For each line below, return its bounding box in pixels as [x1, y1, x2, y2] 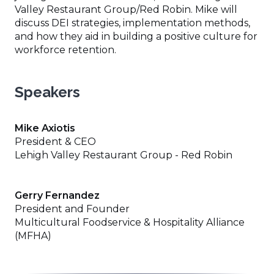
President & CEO [15, 135, 96, 147]
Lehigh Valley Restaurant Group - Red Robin [15, 149, 232, 161]
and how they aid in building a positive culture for [15, 30, 257, 42]
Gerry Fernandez [15, 189, 100, 201]
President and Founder [15, 202, 130, 215]
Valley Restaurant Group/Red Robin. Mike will [15, 3, 237, 15]
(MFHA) [15, 229, 51, 242]
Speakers [15, 83, 80, 101]
